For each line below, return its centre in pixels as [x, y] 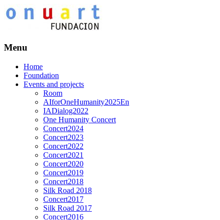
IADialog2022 [66, 110]
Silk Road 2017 [68, 208]
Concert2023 [63, 137]
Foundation [41, 75]
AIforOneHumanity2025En [86, 102]
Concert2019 [63, 172]
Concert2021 [63, 155]
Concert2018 [63, 181]
